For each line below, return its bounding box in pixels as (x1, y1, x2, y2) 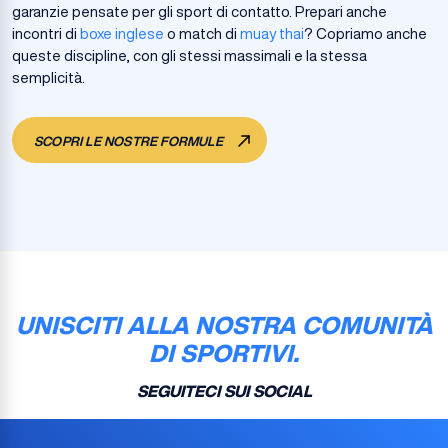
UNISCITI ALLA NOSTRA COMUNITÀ (15, 313, 433, 337)
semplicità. (12, 70, 85, 85)
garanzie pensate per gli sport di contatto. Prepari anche (12, 4, 387, 19)
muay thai (240, 26, 304, 41)
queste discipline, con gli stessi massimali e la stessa (12, 48, 367, 63)
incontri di (12, 26, 80, 41)
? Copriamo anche (304, 26, 427, 41)
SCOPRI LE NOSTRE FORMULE (34, 135, 226, 148)
